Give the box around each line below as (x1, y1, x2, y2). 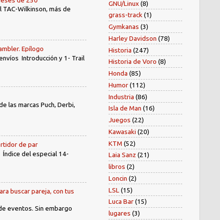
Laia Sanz (109, 151, 136, 159)
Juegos (109, 116, 131, 124)
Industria (109, 92, 134, 101)
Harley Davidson (109, 34, 157, 42)
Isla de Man (109, 104, 141, 112)
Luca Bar (109, 197, 134, 206)
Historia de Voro (109, 57, 157, 66)
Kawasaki (109, 127, 136, 136)
